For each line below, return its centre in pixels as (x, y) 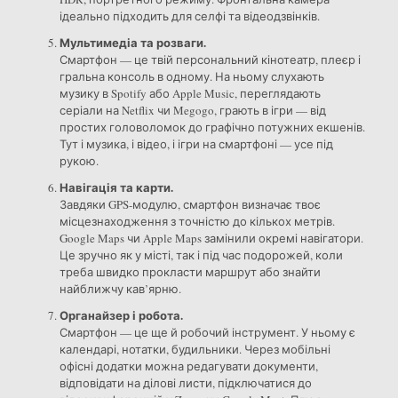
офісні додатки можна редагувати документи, (188, 366)
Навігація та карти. (116, 187)
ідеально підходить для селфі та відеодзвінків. (189, 16)
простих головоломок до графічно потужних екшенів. (212, 127)
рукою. (79, 161)
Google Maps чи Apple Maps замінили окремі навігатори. (211, 239)
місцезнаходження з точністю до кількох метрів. (197, 222)
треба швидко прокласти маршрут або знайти (190, 272)
